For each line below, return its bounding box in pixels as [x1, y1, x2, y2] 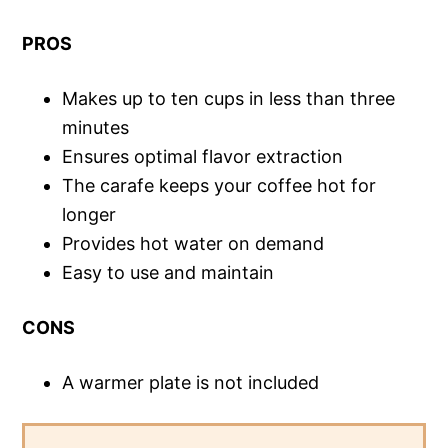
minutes [62, 116, 130, 138]
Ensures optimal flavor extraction [62, 145, 344, 167]
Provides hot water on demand [62, 232, 325, 254]
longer [62, 203, 117, 225]
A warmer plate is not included [62, 371, 320, 393]
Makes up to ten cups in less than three [62, 87, 396, 109]
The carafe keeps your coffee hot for [62, 174, 377, 196]
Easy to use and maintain [62, 261, 275, 283]
